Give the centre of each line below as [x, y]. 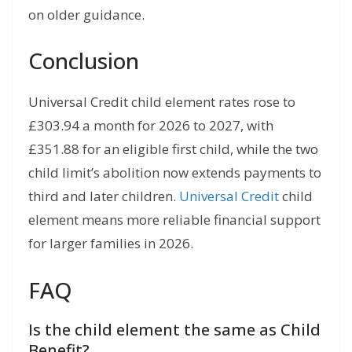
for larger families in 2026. [111, 244]
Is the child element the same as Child [174, 329]
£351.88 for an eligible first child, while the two [173, 149]
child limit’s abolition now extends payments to [175, 173]
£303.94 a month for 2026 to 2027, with [151, 126]
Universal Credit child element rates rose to [162, 102]
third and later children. [104, 196]
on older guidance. [86, 14]
